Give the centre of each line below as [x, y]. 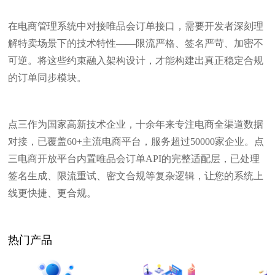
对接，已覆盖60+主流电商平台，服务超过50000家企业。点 [136, 141]
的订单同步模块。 [48, 78]
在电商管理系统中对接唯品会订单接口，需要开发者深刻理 [136, 26]
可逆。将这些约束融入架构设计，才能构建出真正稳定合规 [136, 60]
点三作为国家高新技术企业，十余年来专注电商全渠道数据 [136, 124]
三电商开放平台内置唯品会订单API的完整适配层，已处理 [134, 159]
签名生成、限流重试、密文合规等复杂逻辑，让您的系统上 [136, 176]
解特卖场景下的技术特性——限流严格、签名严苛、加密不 [136, 43]
